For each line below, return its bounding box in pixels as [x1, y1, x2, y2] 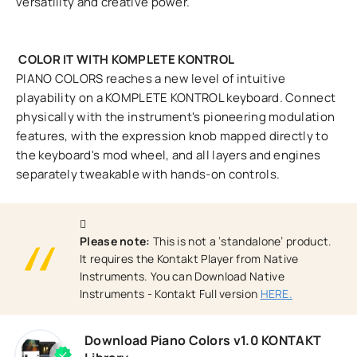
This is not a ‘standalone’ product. [150, 233, 332, 249]
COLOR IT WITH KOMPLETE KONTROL [18, 51, 235, 68]
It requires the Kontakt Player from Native [80, 251, 299, 266]
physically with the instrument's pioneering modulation [16, 108, 335, 125]
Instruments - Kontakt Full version [80, 286, 261, 301]
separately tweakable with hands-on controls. [16, 166, 280, 182]
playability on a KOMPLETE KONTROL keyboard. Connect [16, 89, 336, 106]
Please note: [80, 233, 151, 249]
